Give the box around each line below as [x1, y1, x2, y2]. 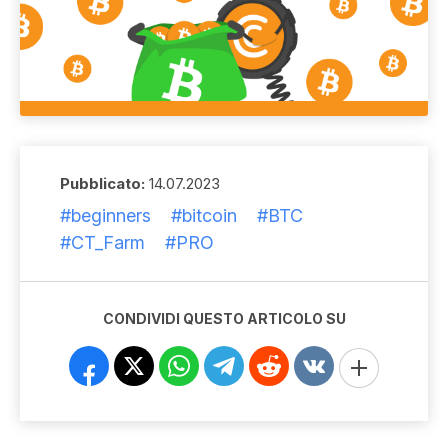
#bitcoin [171, 204, 237, 226]
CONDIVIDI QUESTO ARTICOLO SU [102, 309, 346, 327]
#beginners [60, 204, 151, 226]
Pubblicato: [60, 173, 145, 193]
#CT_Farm [60, 231, 145, 253]
